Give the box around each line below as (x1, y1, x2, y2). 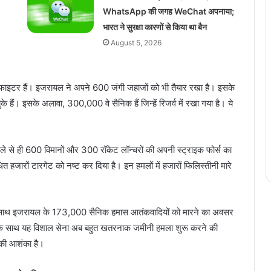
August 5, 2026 (110, 38, 162, 47)
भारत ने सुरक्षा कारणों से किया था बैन (102, 21, 207, 32)
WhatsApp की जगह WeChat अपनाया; (102, 5, 234, 16)
